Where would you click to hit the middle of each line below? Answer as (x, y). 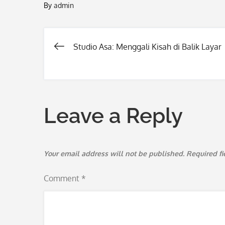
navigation (105, 87)
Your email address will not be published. (114, 153)
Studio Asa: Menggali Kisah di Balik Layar (147, 47)
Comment (63, 178)
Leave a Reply (113, 116)
